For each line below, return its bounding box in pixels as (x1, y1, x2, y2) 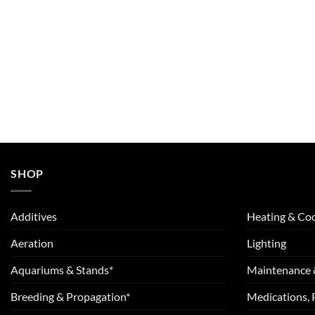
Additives (11, 209, 57, 223)
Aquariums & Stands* (11, 262, 113, 276)
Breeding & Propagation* (11, 289, 130, 303)
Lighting (247, 236, 286, 250)
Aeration (11, 236, 53, 250)
